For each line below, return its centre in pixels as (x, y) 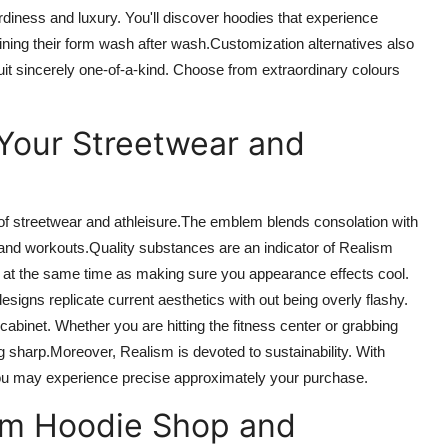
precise (146, 377)
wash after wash (150, 43)
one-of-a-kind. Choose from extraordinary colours (237, 69)
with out (254, 299)
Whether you (98, 325)
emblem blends (260, 221)
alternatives (345, 43)
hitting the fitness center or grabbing (280, 325)
